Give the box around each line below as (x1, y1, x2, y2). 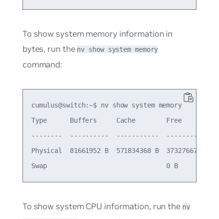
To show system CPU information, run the (22, 200, 182, 212)
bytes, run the (22, 43, 77, 54)
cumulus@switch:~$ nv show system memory (31, 101, 182, 109)
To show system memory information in (22, 28, 173, 39)
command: (22, 59, 63, 70)
